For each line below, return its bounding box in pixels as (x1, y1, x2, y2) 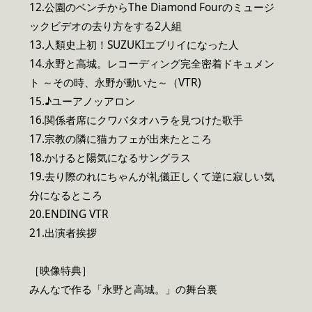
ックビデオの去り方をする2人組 (29, 18, 182, 33)
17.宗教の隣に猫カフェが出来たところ (29, 131, 212, 146)
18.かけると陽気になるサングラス (29, 150, 191, 165)
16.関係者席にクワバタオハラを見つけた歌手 (29, 112, 243, 127)
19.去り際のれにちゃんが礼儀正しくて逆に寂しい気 (29, 169, 274, 184)
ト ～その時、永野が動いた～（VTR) (29, 75, 201, 90)
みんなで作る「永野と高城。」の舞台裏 (29, 281, 228, 297)
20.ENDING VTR (29, 206, 109, 221)
